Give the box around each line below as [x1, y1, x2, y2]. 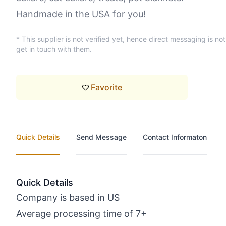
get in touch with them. [16, 45, 92, 53]
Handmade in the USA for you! [16, 9, 146, 19]
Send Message [76, 133, 127, 141]
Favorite [90, 82, 122, 92]
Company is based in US [16, 192, 120, 203]
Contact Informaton [143, 133, 207, 141]
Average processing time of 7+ [16, 208, 147, 219]
